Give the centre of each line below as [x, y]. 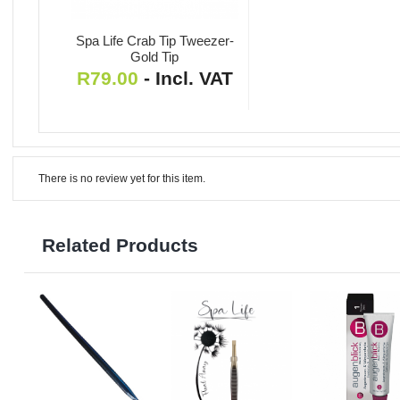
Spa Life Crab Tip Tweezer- [154, 41]
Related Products [120, 246]
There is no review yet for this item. [121, 179]
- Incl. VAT [188, 79]
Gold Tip [155, 57]
